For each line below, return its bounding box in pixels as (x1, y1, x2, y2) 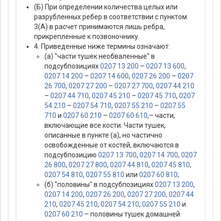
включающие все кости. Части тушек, (44, 121, 166, 130)
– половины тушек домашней (83, 210, 180, 219)
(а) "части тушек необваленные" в (44, 52, 155, 61)
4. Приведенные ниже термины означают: (34, 42, 170, 51)
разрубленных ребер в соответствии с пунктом (34, 13, 187, 21)
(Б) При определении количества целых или (34, 3, 178, 11)
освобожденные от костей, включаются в (44, 141, 179, 149)
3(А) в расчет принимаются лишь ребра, (34, 23, 165, 31)
